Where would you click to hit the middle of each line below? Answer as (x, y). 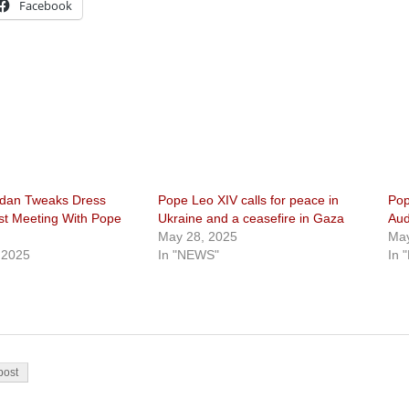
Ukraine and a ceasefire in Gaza (252, 218)
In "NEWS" (189, 255)
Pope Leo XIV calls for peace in (249, 200)
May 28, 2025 (198, 236)
